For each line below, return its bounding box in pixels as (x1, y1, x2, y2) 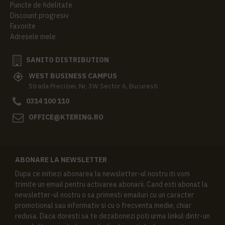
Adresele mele (10, 32, 56, 41)
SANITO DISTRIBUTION (26, 55, 109, 64)
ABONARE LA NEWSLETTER (15, 155, 107, 164)
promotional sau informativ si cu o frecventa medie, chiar (15, 200, 191, 210)
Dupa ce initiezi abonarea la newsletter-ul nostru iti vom (15, 169, 190, 178)
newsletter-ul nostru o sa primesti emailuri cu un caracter (15, 190, 194, 199)
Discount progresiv (10, 11, 69, 20)
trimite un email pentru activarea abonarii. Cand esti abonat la (15, 179, 208, 189)
